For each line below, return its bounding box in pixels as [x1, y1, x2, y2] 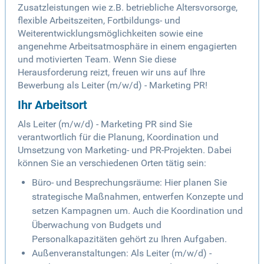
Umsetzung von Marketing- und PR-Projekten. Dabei [18, 144, 232, 156]
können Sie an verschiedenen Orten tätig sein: [18, 157, 206, 169]
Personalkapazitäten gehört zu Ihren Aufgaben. [32, 233, 227, 245]
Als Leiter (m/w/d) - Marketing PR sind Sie [18, 118, 192, 130]
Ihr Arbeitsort [18, 98, 87, 113]
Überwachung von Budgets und [32, 219, 161, 231]
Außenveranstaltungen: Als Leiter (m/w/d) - [32, 247, 212, 259]
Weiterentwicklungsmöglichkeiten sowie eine [18, 28, 203, 39]
